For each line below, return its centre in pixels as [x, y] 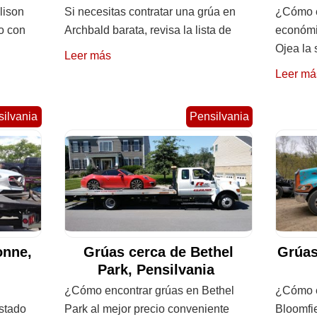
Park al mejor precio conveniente [146, 309]
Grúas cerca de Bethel [158, 252]
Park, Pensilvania [158, 270]
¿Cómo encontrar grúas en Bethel [149, 291]
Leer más [87, 55]
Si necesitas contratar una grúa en [150, 11]
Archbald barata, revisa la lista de [148, 30]
